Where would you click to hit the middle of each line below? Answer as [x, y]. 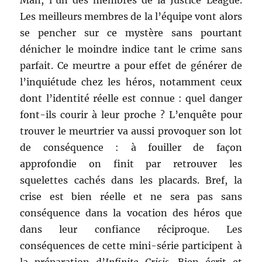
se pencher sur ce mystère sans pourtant [131, 33]
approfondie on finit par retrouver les [131, 164]
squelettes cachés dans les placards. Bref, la [131, 180]
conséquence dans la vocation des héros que [131, 213]
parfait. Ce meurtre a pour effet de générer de [131, 65]
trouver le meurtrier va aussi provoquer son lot [131, 131]
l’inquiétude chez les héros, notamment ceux [131, 82]
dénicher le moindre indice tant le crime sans [131, 49]
